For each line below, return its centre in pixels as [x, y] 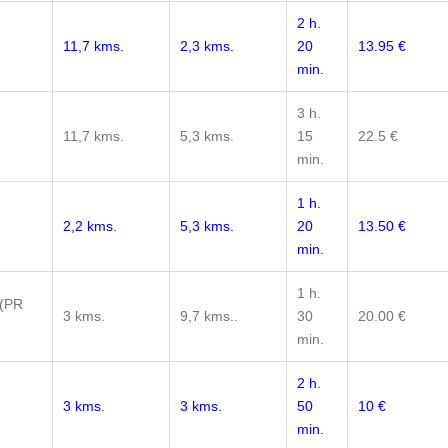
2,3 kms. [207, 46]
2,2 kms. [90, 226]
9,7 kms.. [209, 316]
